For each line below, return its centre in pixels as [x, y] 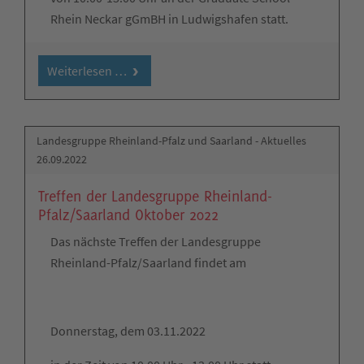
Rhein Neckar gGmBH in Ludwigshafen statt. [169, 19]
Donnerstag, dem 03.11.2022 [128, 330]
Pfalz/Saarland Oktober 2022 [128, 214]
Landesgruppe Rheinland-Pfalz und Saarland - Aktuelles [172, 140]
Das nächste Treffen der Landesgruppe [156, 241]
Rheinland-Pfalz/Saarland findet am [148, 262]
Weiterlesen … [87, 71]
